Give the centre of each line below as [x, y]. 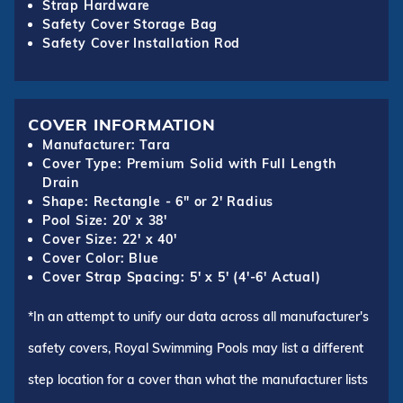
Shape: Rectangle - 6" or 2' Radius [158, 202]
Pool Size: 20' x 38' [105, 221]
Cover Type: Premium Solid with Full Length [189, 164]
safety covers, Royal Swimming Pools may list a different [196, 349]
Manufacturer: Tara [107, 145]
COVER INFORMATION [122, 125]
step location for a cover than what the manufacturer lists [198, 380]
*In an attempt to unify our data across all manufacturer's [198, 317]
